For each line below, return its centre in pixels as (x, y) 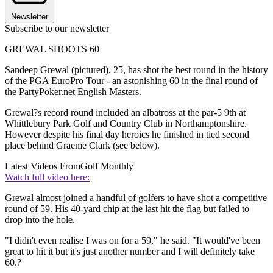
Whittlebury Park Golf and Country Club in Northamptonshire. (126, 124)
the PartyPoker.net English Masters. (73, 92)
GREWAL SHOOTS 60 (52, 49)
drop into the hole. (40, 220)
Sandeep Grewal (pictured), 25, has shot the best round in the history (136, 70)
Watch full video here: (47, 177)
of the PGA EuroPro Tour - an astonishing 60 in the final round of (131, 81)
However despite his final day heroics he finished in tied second (127, 135)
